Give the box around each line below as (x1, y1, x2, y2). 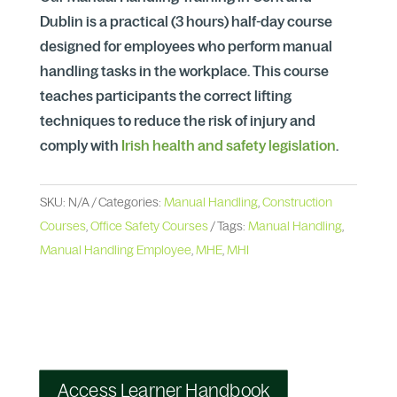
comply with (39, 136, 119, 153)
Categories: (97, 194, 164, 209)
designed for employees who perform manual (39, 37, 332, 54)
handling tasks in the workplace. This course (39, 62, 329, 79)
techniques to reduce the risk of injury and (39, 112, 315, 128)
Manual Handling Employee (39, 242, 191, 257)
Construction (261, 194, 332, 209)
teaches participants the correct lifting (39, 87, 292, 104)
